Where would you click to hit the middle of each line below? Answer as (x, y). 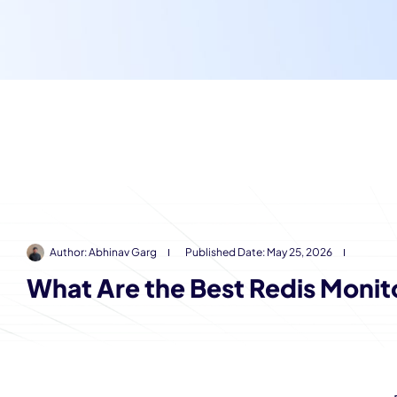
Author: (69, 252)
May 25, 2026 (300, 252)
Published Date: (226, 252)
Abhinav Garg (123, 252)
